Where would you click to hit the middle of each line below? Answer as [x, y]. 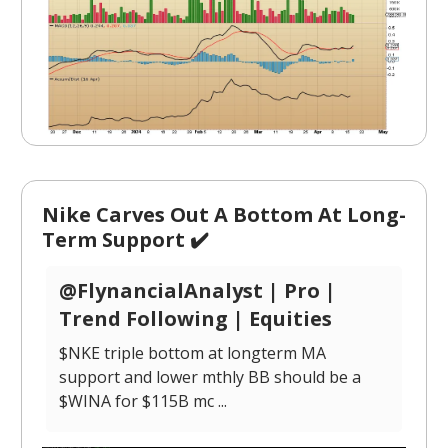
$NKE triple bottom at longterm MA [192, 353]
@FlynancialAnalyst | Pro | [197, 291]
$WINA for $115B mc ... [143, 401]
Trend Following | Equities [195, 319]
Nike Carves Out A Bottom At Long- [224, 215]
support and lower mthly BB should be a [210, 377]
